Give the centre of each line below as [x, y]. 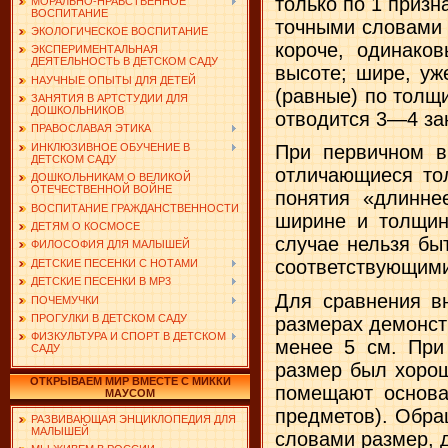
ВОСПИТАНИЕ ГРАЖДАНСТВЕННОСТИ [135, 207]
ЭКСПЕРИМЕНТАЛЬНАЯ [94, 49]
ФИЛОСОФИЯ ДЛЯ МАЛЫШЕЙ [110, 244]
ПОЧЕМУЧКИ [65, 299]
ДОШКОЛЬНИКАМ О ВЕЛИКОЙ [111, 177]
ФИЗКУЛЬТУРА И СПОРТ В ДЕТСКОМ [128, 336]
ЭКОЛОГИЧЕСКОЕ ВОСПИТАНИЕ [119, 30]
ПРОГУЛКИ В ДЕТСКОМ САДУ [109, 317]
